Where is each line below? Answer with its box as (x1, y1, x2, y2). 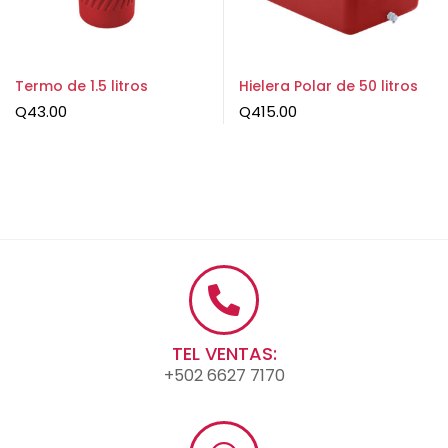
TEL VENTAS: (171, 341, 277, 366)
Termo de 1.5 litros (15, 76, 148, 96)
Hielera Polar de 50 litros (239, 76, 418, 96)
